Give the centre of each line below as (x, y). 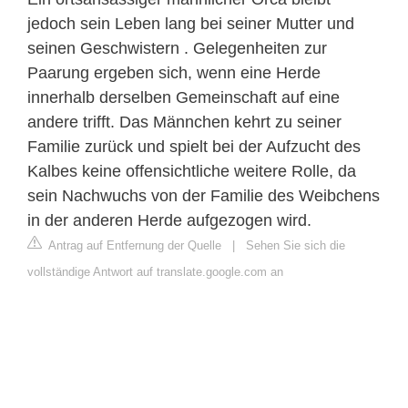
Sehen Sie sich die (296, 245)
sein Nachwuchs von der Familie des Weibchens (204, 195)
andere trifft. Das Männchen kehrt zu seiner (184, 122)
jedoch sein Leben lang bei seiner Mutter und (191, 23)
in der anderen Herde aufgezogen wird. (169, 220)
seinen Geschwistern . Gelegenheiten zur (177, 48)
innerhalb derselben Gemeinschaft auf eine (184, 97)
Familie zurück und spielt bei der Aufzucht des (194, 146)
